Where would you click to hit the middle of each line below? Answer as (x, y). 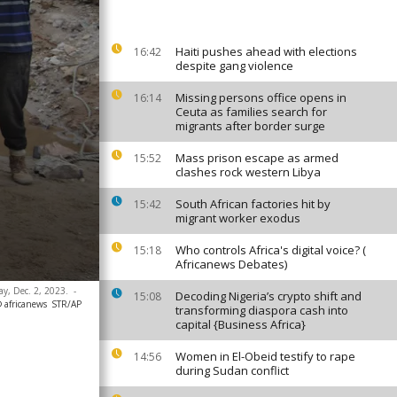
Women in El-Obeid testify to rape (265, 356)
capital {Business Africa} (241, 324)
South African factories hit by (253, 204)
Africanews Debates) (231, 264)
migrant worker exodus (238, 218)
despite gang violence (234, 66)
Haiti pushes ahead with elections (266, 51)
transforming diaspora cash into (262, 310)
